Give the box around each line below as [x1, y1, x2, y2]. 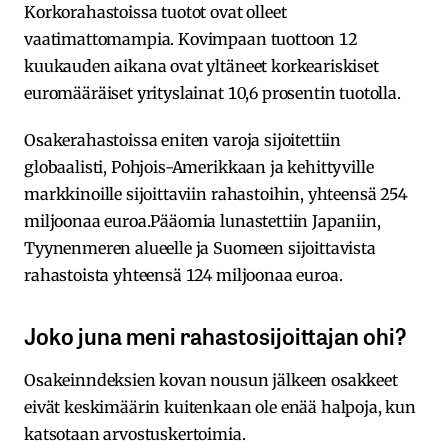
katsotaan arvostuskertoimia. [24, 424, 246, 445]
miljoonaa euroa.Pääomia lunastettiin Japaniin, [24, 211, 381, 232]
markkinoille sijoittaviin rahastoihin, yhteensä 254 [24, 184, 407, 205]
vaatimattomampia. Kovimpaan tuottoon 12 [24, 29, 357, 50]
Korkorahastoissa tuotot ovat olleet [24, 2, 287, 23]
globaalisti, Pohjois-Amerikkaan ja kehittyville [24, 157, 374, 178]
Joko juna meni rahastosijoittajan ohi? [24, 318, 407, 353]
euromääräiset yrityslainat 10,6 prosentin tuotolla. [24, 83, 401, 104]
